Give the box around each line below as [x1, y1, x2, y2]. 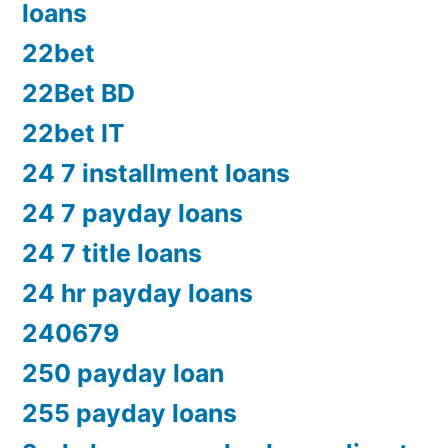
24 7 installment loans [22, 158, 290, 189]
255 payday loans [22, 398, 237, 429]
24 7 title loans [22, 238, 202, 269]
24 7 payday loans [22, 198, 243, 229]
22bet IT [22, 118, 125, 149]
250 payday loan [22, 358, 224, 389]
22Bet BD [22, 78, 135, 109]
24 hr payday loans [22, 278, 253, 309]
